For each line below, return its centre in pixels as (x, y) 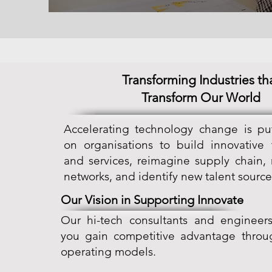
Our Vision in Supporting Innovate (152, 200)
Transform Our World (201, 97)
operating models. (108, 252)
